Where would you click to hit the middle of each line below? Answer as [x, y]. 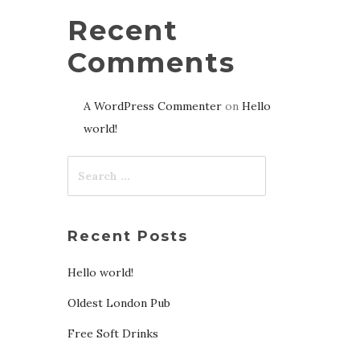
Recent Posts [127, 236]
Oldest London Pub [119, 303]
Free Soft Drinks [112, 333]
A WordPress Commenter [152, 106]
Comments [151, 63]
